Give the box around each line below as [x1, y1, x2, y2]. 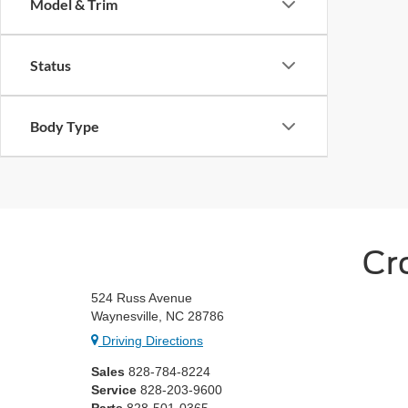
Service [91, 382, 137, 397]
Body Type [30, 117, 99, 135]
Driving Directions [98, 333, 203, 348]
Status [30, 56, 71, 74]
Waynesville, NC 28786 [91, 309, 224, 323]
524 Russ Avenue [91, 291, 192, 305]
